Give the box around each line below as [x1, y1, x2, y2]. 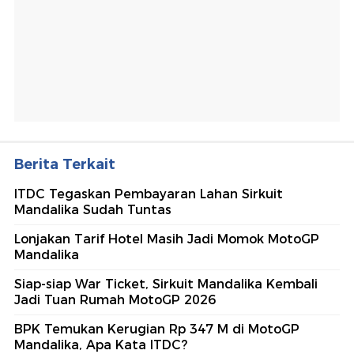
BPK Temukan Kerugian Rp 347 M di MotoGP [14, 322, 299, 337]
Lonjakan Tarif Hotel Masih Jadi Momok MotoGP [14, 232, 319, 247]
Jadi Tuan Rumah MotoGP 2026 [14, 292, 216, 308]
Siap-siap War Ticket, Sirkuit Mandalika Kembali [14, 277, 318, 292]
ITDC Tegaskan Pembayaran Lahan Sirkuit [14, 186, 283, 202]
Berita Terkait [14, 156, 115, 174]
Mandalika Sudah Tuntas [14, 202, 171, 218]
